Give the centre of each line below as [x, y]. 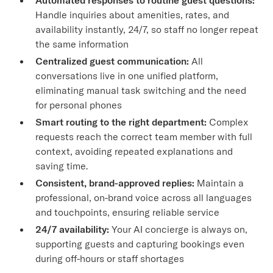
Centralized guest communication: [112, 61]
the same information [82, 44]
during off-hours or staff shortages [110, 258]
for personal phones [79, 105]
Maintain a [219, 183]
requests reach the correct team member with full [144, 136]
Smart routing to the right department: [121, 122]
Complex [228, 122]
